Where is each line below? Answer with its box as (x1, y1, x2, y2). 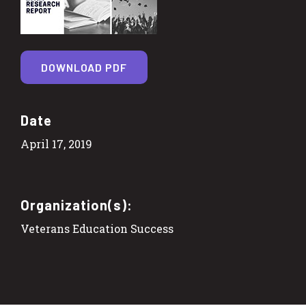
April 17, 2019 (20, 136, 92, 151)
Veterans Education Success (20, 221, 173, 236)
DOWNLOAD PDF (41, 60, 127, 74)
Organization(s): (20, 196, 133, 213)
